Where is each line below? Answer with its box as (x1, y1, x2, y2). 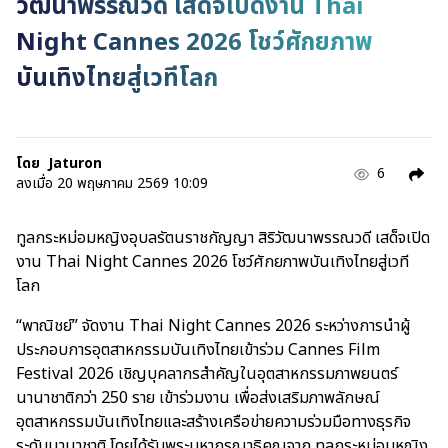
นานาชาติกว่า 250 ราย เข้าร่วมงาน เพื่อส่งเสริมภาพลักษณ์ (16, 386, 380, 411)
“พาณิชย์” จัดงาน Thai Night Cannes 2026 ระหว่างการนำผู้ (16, 314, 411, 339)
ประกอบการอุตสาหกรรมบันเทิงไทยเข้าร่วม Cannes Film (16, 338, 380, 363)
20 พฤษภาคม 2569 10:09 (57, 173, 208, 195)
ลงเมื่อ (16, 173, 53, 195)
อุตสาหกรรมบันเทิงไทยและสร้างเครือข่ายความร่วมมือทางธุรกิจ (16, 410, 411, 435)
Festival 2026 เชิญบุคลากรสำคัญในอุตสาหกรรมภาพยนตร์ (16, 362, 398, 387)
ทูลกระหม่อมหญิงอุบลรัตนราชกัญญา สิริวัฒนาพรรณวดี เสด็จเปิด (16, 226, 430, 251)
